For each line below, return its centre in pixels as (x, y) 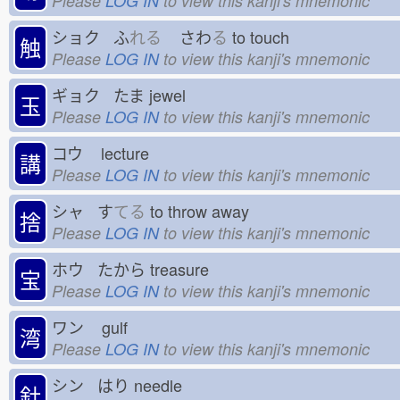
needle (162, 384)
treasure (184, 268)
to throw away (204, 210)
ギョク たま (98, 94)
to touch (265, 36)
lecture (129, 152)
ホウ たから (99, 268)
